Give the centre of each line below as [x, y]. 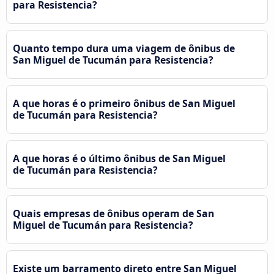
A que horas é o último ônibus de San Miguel [119, 159]
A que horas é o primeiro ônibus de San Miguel [124, 104]
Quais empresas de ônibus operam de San [113, 214]
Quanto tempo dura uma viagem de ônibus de [124, 49]
